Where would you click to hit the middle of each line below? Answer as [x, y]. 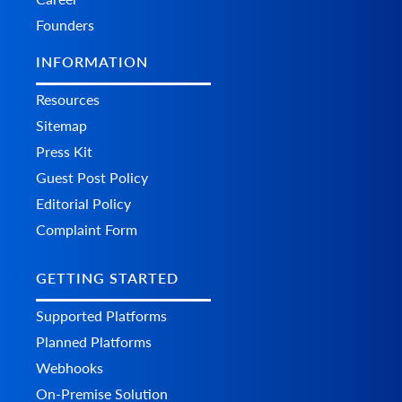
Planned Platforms [94, 342]
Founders [65, 24]
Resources [68, 99]
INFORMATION [92, 61]
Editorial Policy [83, 203]
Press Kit [64, 151]
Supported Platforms [101, 316]
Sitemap [61, 125]
